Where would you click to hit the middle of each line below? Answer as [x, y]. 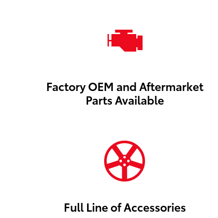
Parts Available [125, 99]
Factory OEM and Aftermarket [125, 86]
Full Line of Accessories [125, 206]
